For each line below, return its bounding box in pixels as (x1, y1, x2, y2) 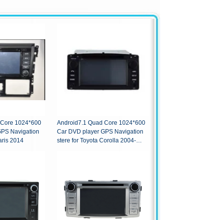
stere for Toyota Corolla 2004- (57, 137, 136, 144)
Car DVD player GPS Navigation (57, 128, 143, 136)
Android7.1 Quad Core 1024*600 (57, 119, 145, 127)
